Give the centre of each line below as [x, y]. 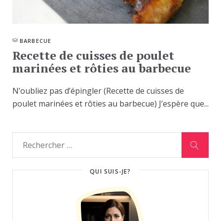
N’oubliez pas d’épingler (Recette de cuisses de [98, 91]
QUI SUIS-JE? [110, 172]
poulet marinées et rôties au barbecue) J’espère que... [110, 104]
